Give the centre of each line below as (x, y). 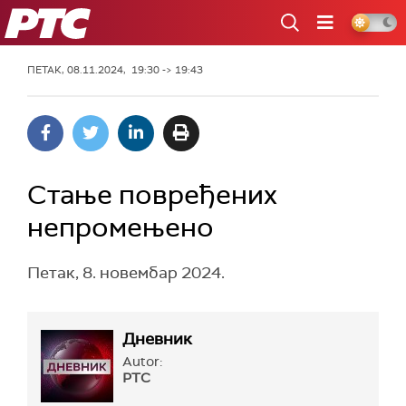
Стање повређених (152, 194)
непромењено (121, 227)
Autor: (142, 362)
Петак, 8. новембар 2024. (126, 273)
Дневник (157, 339)
